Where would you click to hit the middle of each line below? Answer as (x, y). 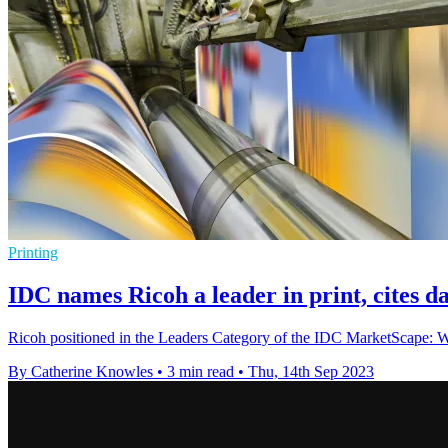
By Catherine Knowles (80, 372)
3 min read (200, 372)
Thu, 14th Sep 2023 (311, 372)
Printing (33, 253)
